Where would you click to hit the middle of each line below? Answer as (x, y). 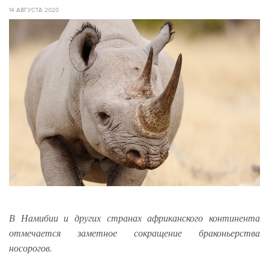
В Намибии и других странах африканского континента (134, 217)
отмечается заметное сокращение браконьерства (134, 232)
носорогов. (31, 247)
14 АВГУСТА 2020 (34, 10)
